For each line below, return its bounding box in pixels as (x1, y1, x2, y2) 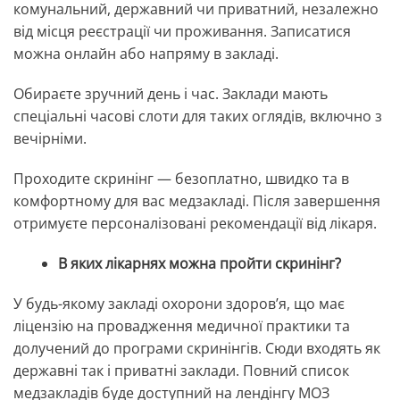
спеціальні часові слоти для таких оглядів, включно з (13, 106, 382, 127)
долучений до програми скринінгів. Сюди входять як (13, 338, 380, 359)
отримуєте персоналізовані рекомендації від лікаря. (13, 213, 377, 234)
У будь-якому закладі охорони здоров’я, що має (13, 294, 345, 314)
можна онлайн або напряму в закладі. (13, 44, 279, 64)
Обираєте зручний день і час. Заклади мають (13, 84, 328, 104)
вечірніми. (13, 129, 87, 149)
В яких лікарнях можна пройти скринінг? (58, 254, 341, 274)
